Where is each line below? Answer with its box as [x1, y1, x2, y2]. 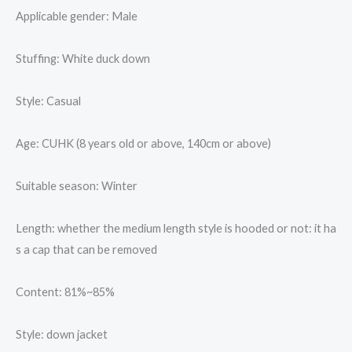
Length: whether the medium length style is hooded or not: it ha [16, 222, 336, 236]
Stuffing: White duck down [16, 52, 150, 66]
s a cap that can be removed [16, 243, 157, 257]
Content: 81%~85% [16, 285, 115, 299]
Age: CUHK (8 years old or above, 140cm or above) [16, 137, 271, 151]
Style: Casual [16, 94, 81, 108]
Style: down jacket [16, 328, 108, 342]
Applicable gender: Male [16, 9, 137, 24]
